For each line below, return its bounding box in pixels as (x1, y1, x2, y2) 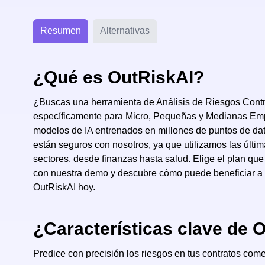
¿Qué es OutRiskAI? (33, 67, 204, 87)
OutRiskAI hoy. (33, 182, 95, 192)
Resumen (40, 25, 81, 35)
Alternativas (100, 25, 150, 35)
